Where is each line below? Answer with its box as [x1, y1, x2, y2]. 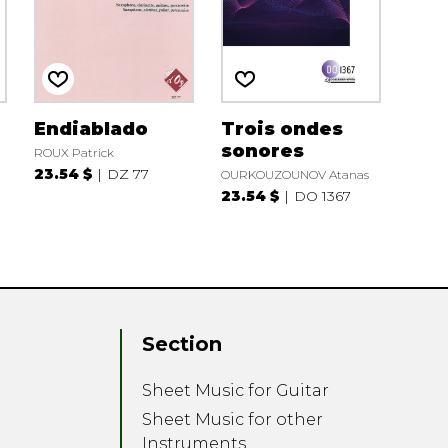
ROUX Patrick [33, 144, 114, 160]
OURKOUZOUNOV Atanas [220, 166, 369, 182]
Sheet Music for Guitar [142, 381, 330, 401]
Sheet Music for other [142, 410, 324, 430]
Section [142, 332, 223, 357]
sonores [220, 139, 304, 162]
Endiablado [33, 117, 148, 140]
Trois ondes [220, 117, 343, 140]
